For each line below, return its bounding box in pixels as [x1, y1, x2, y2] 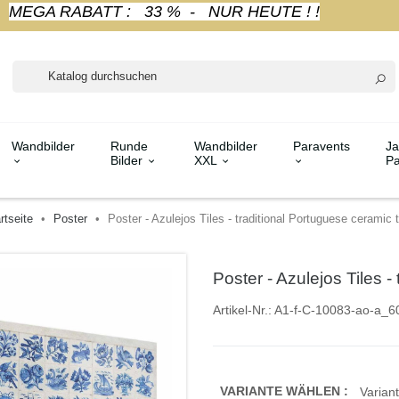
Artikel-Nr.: [213, 302, 272, 317]
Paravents [292, 138, 350, 153]
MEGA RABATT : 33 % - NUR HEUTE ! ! [8, 3, 320, 20]
